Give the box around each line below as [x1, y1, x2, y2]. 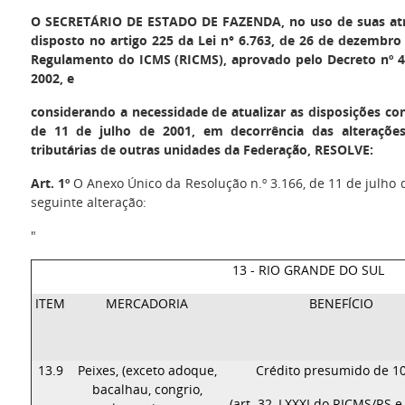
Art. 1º [30, 174, 70, 192]
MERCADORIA [106, 295, 189, 312]
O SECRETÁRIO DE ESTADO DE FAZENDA [30, 13, 281, 30]
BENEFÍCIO [309, 295, 374, 312]
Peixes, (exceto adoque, [77, 362, 217, 379]
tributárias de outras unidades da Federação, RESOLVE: [30, 141, 373, 158]
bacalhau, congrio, [91, 381, 202, 398]
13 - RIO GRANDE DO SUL [232, 261, 385, 278]
